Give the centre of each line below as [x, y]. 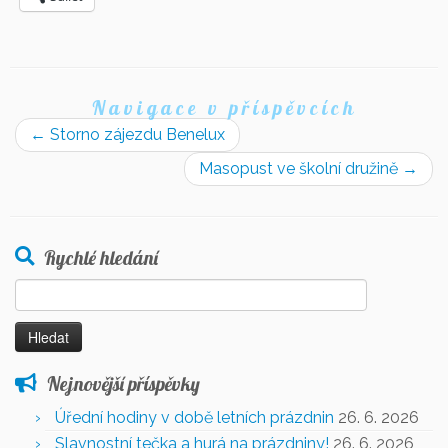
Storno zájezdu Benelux [135, 134]
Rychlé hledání [101, 257]
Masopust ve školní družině [300, 168]
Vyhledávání [53, 288]
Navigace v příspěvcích [224, 107]
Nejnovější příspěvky [123, 383]
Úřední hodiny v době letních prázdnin [194, 417]
